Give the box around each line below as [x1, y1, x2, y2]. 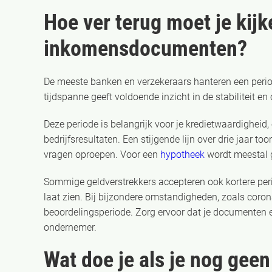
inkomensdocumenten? [44, 36, 247, 61]
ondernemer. [44, 222, 97, 233]
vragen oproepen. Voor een [44, 149, 160, 160]
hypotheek [160, 149, 205, 160]
